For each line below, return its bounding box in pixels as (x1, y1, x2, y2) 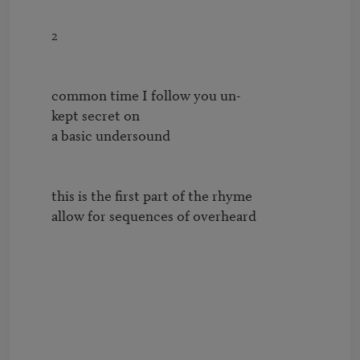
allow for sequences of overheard (26, 205, 51, 226)
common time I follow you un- (26, 84, 51, 105)
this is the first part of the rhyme (26, 185, 51, 206)
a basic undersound (26, 125, 51, 145)
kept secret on (26, 104, 51, 125)
